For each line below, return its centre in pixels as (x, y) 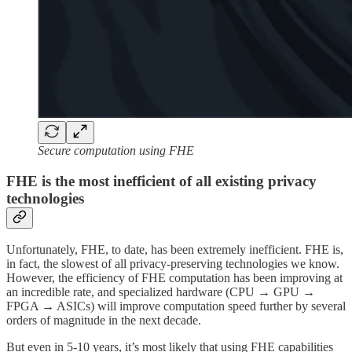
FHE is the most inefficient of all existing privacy (161, 181)
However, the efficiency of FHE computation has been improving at (174, 278)
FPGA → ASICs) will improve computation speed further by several (176, 306)
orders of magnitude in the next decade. (105, 321)
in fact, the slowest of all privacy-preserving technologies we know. (173, 264)
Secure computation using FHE (116, 150)
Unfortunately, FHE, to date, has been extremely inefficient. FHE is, (175, 250)
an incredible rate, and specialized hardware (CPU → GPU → (161, 292)
